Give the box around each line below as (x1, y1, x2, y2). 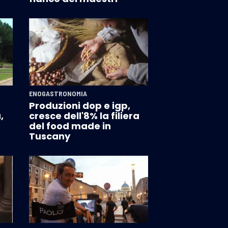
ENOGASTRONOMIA (28, 89, 87, 98)
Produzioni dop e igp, (28, 99, 130, 112)
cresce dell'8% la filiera (28, 109, 139, 123)
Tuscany (28, 130, 70, 143)
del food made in (28, 120, 111, 133)
